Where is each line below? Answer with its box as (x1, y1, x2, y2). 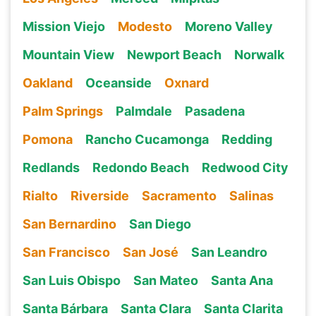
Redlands (22, 159, 80, 175)
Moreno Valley (184, 18, 273, 34)
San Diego (128, 216, 191, 231)
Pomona (22, 131, 73, 147)
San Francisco (22, 244, 110, 260)
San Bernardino (22, 216, 116, 231)
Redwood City (201, 159, 288, 175)
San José (122, 244, 178, 260)
